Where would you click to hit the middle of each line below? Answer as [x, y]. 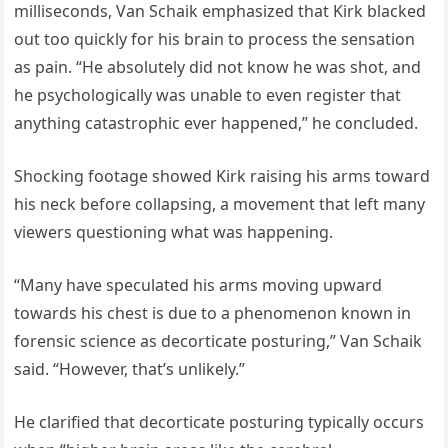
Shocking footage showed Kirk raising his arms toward [222, 175]
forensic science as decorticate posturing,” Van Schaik [218, 340]
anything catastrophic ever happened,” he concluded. [216, 122]
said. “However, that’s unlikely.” [130, 368]
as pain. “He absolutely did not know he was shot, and [218, 66]
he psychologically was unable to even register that [208, 94]
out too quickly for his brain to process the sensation [215, 38]
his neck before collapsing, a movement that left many [220, 203]
